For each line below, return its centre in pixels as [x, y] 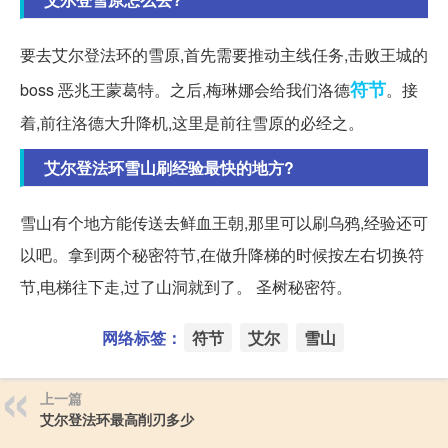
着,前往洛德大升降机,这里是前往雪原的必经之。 [192, 122]
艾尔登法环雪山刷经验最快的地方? [169, 167]
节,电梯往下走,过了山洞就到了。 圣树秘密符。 [186, 286]
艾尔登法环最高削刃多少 [117, 418]
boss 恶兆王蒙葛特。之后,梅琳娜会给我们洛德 [185, 89]
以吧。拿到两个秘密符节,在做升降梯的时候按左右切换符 [222, 254]
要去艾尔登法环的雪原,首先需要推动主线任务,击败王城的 [224, 54]
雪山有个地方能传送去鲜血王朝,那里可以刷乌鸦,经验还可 [224, 222]
